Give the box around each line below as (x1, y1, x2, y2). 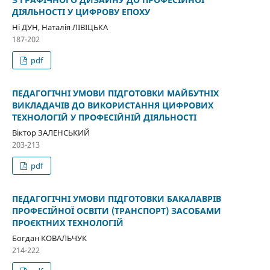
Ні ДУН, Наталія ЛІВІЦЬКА (11, 21, 108, 33)
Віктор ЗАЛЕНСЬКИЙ (11, 127, 90, 138)
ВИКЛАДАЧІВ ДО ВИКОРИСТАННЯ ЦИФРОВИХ (11, 99, 213, 111)
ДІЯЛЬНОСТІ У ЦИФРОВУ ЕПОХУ (11, 5, 150, 17)
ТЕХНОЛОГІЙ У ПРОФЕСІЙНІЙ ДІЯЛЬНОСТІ (11, 111, 196, 123)
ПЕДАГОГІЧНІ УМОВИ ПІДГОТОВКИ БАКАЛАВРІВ (11, 192, 221, 204)
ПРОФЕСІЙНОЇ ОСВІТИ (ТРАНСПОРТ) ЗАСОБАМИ (11, 204, 221, 216)
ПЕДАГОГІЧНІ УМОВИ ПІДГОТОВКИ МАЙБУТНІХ (11, 87, 219, 99)
